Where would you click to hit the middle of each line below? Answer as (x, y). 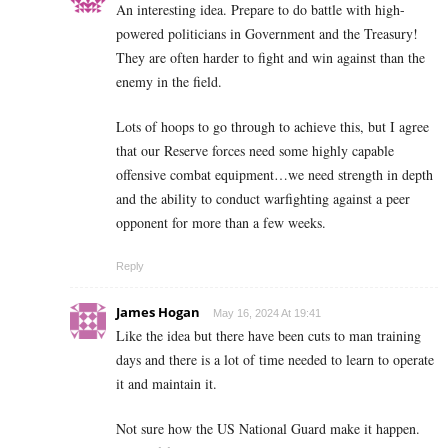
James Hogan (158, 311)
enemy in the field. (169, 81)
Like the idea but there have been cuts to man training (268, 335)
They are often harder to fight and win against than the (270, 57)
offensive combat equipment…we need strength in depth (274, 174)
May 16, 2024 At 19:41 (267, 312)
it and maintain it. (166, 383)
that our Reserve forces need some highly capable (255, 150)
